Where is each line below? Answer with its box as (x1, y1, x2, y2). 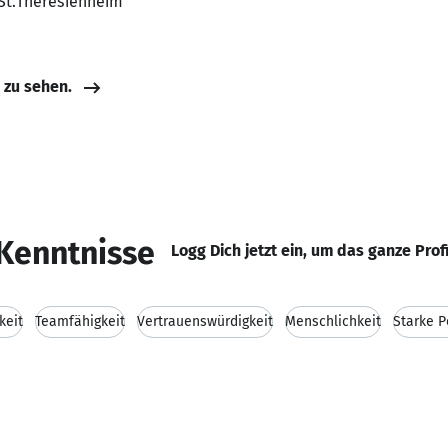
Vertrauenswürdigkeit (137, 313, 273, 330)
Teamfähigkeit (35, 313, 125, 330)
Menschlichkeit (285, 313, 381, 330)
